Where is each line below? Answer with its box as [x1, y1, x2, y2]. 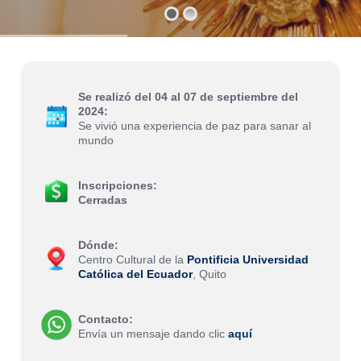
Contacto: [78, 313, 134, 326]
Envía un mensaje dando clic [78, 327, 229, 341]
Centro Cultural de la [78, 253, 188, 267]
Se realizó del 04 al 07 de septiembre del [78, 90, 299, 104]
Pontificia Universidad [187, 253, 309, 267]
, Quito [193, 268, 227, 281]
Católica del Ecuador [78, 268, 193, 281]
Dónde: [78, 239, 119, 252]
